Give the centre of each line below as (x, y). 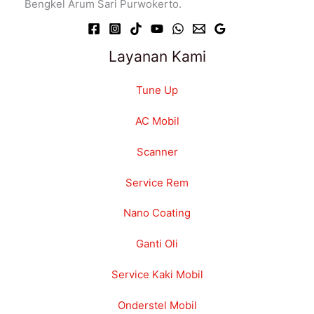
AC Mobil (157, 121)
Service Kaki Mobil (157, 274)
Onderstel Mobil (157, 305)
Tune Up (157, 90)
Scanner (157, 151)
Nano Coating (157, 213)
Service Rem (157, 182)
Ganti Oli (157, 244)
